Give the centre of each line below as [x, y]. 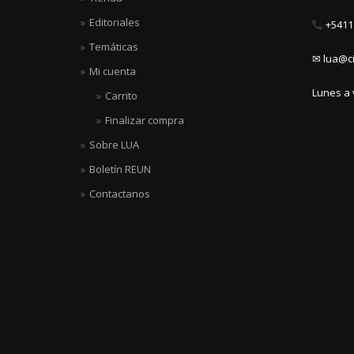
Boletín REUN [120, 169]
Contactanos [120, 194]
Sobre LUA [114, 145]
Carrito [121, 96]
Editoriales [115, 23]
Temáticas [114, 47]
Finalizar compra [144, 121]
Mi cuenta [113, 72]
